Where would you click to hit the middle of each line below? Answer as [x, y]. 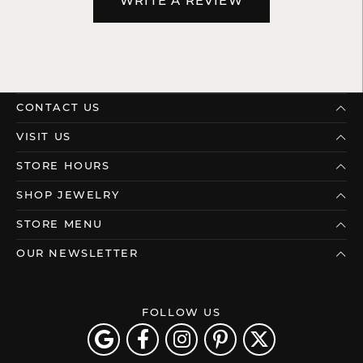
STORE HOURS [63, 167]
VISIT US [44, 138]
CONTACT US [58, 109]
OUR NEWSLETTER [77, 254]
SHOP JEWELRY [68, 196]
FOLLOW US [181, 314]
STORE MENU [60, 225]
